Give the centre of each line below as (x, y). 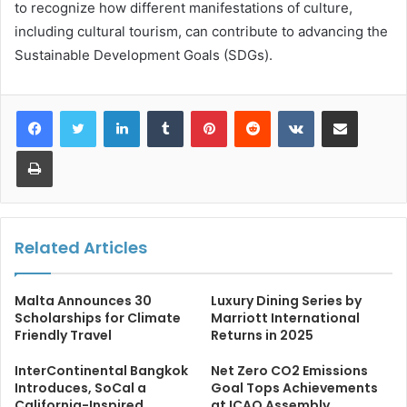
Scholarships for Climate (98, 318)
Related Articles (81, 247)
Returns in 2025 (262, 335)
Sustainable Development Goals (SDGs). (144, 55)
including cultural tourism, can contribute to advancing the (201, 31)
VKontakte (342, 109)
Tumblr (202, 109)
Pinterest (252, 109)
